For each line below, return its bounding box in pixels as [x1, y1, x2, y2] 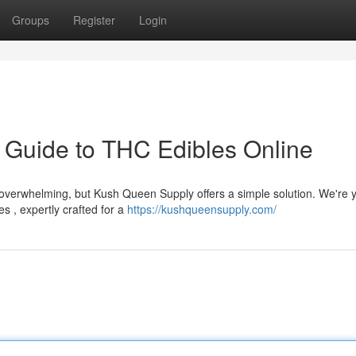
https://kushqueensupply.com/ [127, 201, 277, 217]
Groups [12, 12, 49, 28]
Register [73, 12, 115, 28]
